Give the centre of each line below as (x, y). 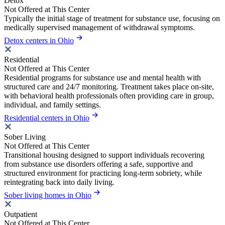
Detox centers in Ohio (39, 41)
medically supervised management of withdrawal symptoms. (99, 28)
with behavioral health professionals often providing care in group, (109, 96)
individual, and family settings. (52, 105)
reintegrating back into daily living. (59, 182)
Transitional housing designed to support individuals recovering (104, 155)
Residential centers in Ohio (47, 118)
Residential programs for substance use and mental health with (102, 78)
